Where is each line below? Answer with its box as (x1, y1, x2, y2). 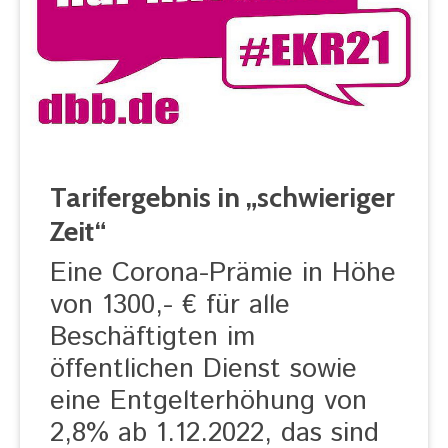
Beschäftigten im (50, 318, 255, 357)
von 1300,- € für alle (50, 286, 290, 325)
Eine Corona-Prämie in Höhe (50, 254, 396, 293)
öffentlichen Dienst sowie (50, 350, 357, 389)
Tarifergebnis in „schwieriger (50, 180, 395, 214)
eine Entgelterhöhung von (50, 382, 367, 421)
